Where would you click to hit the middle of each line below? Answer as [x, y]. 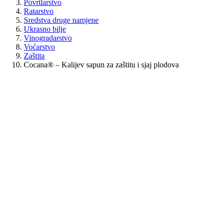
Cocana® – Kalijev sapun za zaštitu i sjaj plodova [101, 64]
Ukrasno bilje [45, 29]
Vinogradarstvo [48, 38]
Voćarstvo [39, 47]
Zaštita [34, 55]
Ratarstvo [39, 11]
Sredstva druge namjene [61, 20]
